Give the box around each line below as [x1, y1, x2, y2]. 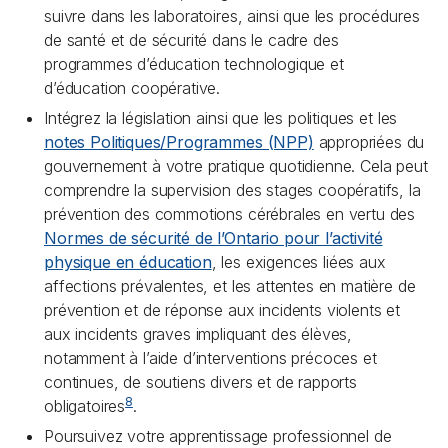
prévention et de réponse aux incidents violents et [44, 300, 400, 320]
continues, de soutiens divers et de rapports [44, 372, 357, 392]
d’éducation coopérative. [44, 78, 221, 98]
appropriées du [313, 132, 425, 152]
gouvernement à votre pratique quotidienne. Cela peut [44, 156, 428, 176]
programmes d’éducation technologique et [44, 54, 344, 74]
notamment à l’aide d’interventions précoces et [44, 348, 377, 368]
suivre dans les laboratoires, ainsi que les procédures [44, 6, 420, 26]
